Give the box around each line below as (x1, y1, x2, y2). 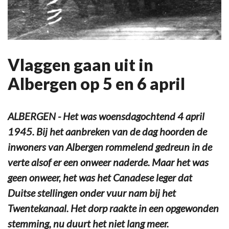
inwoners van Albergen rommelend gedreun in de (8, 140, 212, 153)
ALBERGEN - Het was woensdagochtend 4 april (8, 109, 204, 122)
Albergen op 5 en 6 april (8, 73, 185, 94)
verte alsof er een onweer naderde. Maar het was (8, 155, 209, 168)
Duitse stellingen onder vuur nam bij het (8, 186, 176, 199)
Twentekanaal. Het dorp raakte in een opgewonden (8, 201, 219, 214)
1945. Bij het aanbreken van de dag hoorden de (8, 125, 207, 138)
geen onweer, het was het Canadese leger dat (8, 171, 192, 184)
